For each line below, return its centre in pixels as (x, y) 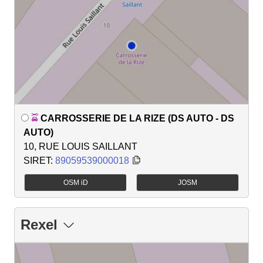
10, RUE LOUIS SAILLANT (80, 146)
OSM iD (75, 182)
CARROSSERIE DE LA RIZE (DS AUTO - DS (137, 118)
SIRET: (39, 160)
